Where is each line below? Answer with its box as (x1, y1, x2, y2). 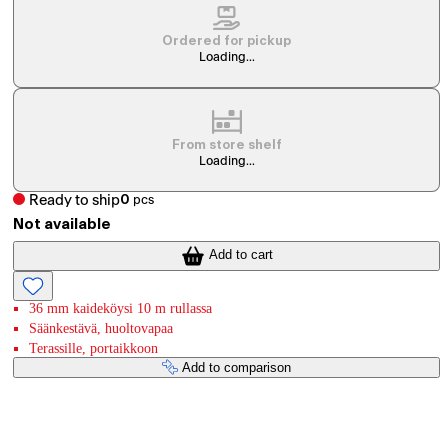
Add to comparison (182, 359, 292, 375)
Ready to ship (29, 192, 121, 208)
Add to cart (208, 247, 273, 263)
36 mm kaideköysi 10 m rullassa (29, 300, 213, 316)
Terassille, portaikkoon (29, 340, 159, 356)
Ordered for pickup (162, 35, 292, 48)
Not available (13, 217, 112, 233)
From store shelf (171, 139, 282, 152)
